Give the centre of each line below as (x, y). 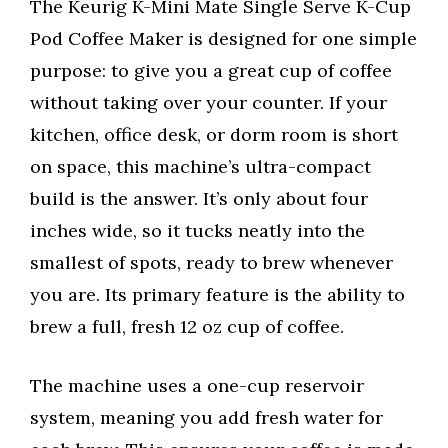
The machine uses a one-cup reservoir (197, 386)
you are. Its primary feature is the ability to (217, 295)
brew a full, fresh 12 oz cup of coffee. (187, 327)
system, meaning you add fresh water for (206, 418)
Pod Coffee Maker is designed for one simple (223, 39)
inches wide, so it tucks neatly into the (197, 231)
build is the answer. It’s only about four (199, 199)
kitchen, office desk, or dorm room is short (214, 135)
